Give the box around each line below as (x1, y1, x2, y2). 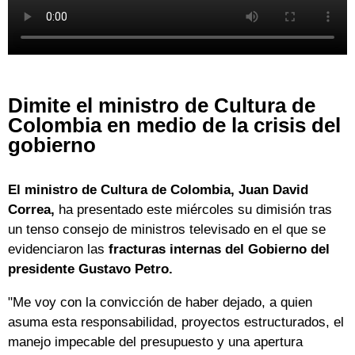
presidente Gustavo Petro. (8, 261, 173, 277)
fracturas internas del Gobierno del (109, 242, 330, 258)
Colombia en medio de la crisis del (8, 114, 341, 137)
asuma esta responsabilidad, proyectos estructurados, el (8, 315, 344, 330)
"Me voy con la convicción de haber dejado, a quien (8, 295, 312, 311)
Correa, (8, 202, 55, 218)
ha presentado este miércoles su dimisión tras (55, 202, 332, 218)
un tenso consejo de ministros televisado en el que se (8, 222, 326, 238)
